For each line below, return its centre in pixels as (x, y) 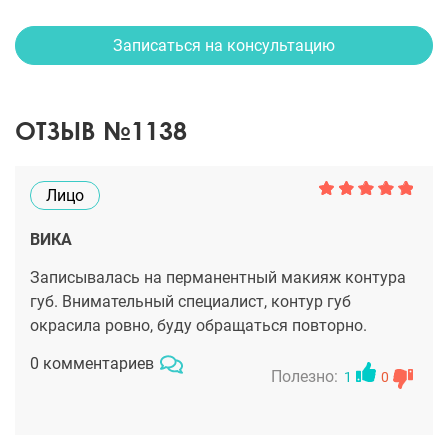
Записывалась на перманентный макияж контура (218, 277)
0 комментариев (92, 363)
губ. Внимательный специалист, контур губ (190, 301)
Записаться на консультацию (224, 45)
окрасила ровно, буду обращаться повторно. (198, 325)
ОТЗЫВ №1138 (101, 130)
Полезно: (304, 376)
